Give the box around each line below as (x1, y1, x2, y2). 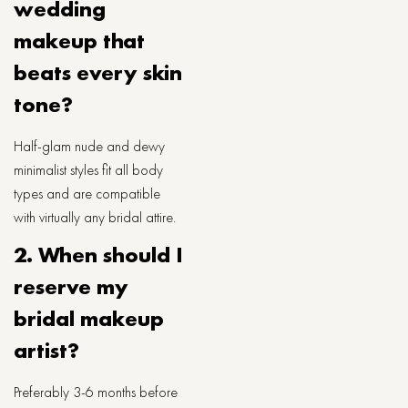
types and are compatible (14, 184, 160, 203)
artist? (14, 336, 79, 364)
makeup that (14, 26, 145, 55)
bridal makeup (14, 304, 164, 332)
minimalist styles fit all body (14, 160, 163, 179)
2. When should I (14, 240, 183, 269)
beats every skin (14, 58, 182, 87)
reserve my (14, 272, 128, 301)
